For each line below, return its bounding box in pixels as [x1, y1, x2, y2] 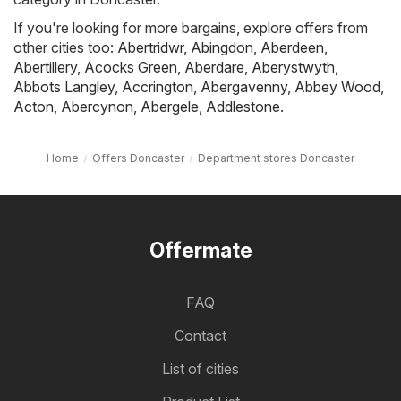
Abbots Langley [13, 77, 115, 96]
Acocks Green [84, 57, 177, 76]
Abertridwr [117, 38, 183, 56]
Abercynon [61, 97, 133, 115]
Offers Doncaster [92, 150, 184, 165]
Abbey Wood [294, 77, 380, 96]
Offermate [149, 237, 252, 263]
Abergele [141, 97, 199, 115]
